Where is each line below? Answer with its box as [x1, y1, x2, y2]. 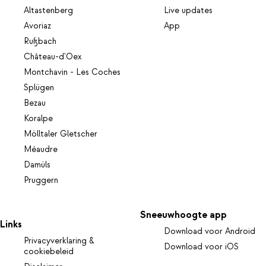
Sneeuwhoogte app [140, 208, 227, 221]
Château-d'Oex [24, 52, 81, 63]
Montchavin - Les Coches [24, 67, 121, 78]
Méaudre [24, 144, 58, 156]
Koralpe [24, 113, 53, 125]
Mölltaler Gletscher [24, 129, 97, 140]
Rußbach [24, 36, 56, 47]
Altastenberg [24, 5, 73, 17]
